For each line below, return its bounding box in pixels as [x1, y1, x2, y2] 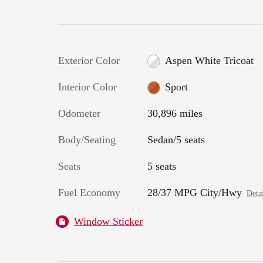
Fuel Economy [58, 186, 120, 198]
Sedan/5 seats [147, 133, 205, 146]
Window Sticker [74, 215, 143, 227]
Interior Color [58, 80, 117, 93]
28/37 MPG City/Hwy [147, 186, 242, 198]
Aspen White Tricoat [165, 54, 254, 66]
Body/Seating [58, 133, 116, 146]
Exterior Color [58, 54, 120, 66]
